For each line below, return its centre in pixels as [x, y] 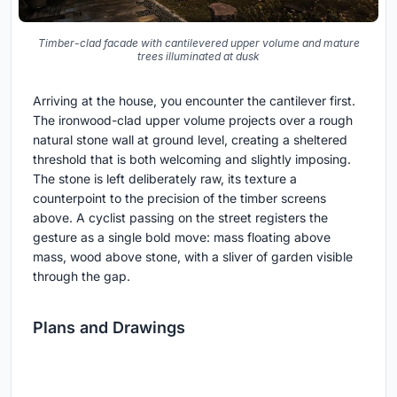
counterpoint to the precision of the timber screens [179, 198]
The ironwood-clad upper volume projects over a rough [193, 120]
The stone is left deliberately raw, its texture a [165, 178]
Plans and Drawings [109, 327]
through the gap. [82, 276]
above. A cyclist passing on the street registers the [180, 217]
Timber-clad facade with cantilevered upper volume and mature [198, 43]
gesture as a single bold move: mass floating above [182, 237]
